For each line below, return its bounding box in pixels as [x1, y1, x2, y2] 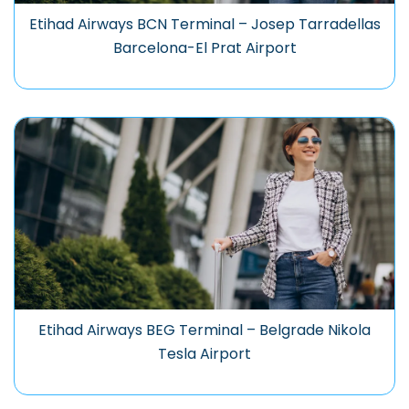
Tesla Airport [158, 343, 251, 365]
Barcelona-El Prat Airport [112, 37, 297, 59]
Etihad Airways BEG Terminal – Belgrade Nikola [38, 320, 371, 341]
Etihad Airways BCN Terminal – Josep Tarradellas [28, 14, 381, 36]
